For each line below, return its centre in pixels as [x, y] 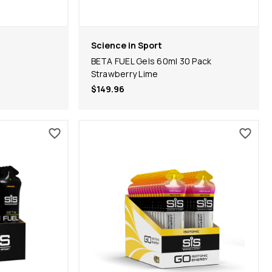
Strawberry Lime [124, 73]
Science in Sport [126, 45]
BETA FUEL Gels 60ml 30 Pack [151, 61]
